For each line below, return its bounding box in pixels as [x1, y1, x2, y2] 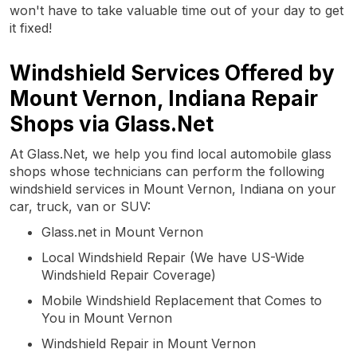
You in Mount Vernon [41, 309, 172, 326]
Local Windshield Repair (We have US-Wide [41, 249, 304, 265]
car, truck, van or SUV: [10, 198, 151, 214]
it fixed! [10, 19, 52, 36]
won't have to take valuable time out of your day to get [10, 2, 343, 18]
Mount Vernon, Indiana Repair [10, 85, 318, 111]
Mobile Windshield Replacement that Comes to [41, 292, 322, 308]
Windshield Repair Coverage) [41, 266, 216, 283]
